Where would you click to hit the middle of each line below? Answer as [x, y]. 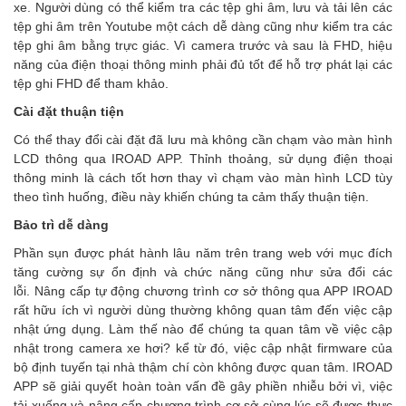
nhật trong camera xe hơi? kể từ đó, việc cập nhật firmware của [203, 348]
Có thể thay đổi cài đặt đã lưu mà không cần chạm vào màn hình [203, 140]
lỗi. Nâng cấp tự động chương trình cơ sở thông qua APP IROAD [203, 291]
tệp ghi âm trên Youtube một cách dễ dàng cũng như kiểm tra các [203, 26]
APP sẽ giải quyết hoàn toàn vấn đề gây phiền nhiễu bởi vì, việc [203, 386]
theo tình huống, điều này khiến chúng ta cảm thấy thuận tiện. [191, 197]
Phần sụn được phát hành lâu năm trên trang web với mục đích [203, 253]
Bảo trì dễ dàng [61, 225]
